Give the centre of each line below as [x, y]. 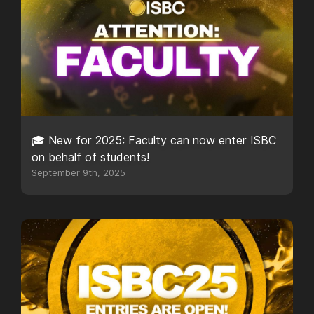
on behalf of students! [90, 157]
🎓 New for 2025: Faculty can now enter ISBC [154, 141]
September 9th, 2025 [78, 173]
